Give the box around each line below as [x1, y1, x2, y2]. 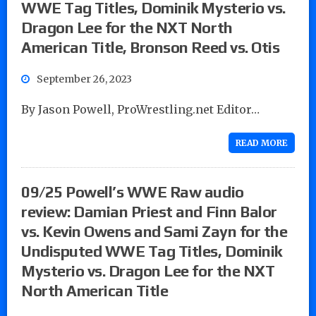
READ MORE [236, 137, 288, 148]
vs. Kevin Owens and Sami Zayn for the [21, 221, 288, 241]
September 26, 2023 [37, 72, 132, 85]
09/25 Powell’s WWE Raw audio [21, 182, 244, 201]
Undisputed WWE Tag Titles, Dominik [21, 241, 282, 260]
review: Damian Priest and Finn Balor [21, 202, 277, 221]
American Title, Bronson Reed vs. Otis [21, 37, 280, 56]
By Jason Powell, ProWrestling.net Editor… [21, 102, 260, 116]
